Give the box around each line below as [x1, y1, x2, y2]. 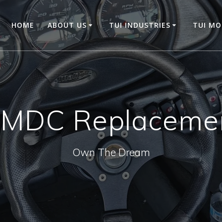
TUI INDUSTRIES [109, 20, 171, 30]
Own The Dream [72, 145, 150, 159]
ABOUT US [48, 20, 87, 30]
